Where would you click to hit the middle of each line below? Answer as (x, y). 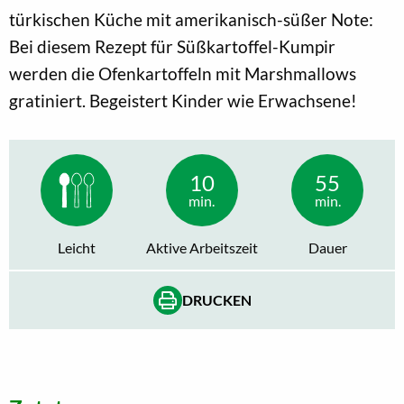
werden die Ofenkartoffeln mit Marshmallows (183, 73)
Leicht (76, 247)
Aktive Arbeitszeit (202, 247)
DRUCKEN (216, 299)
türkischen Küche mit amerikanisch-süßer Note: (191, 19)
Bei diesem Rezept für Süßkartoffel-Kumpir (172, 46)
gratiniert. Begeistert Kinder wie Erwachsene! (183, 100)
